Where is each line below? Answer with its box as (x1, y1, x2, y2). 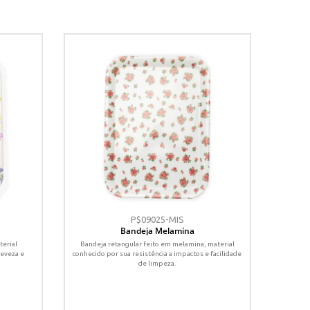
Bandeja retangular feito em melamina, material (80, 239, 235, 248)
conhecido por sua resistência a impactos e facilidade (73, 249, 242, 257)
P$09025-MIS (130, 214, 184, 224)
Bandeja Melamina (120, 224, 194, 237)
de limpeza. (138, 259, 176, 267)
